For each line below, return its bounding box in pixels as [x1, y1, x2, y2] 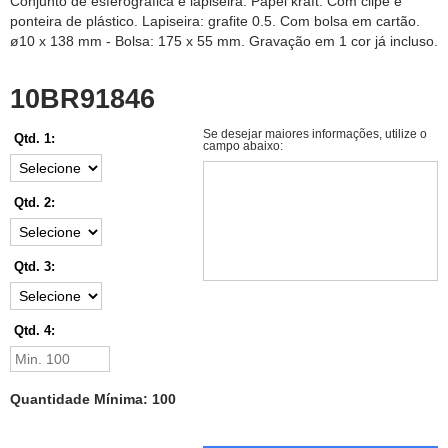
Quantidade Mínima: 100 [10, 391, 176, 408]
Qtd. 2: [14, 195, 55, 211]
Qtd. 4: [14, 323, 55, 339]
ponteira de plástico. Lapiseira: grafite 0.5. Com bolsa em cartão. [10, 13, 420, 30]
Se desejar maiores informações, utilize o [202, 127, 427, 142]
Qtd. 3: [14, 259, 55, 275]
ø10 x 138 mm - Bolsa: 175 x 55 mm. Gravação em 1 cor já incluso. [10, 33, 438, 50]
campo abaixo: [202, 139, 283, 154]
